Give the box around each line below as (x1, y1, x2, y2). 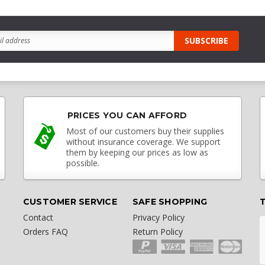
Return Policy (132, 225, 183, 237)
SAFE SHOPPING (132, 196, 208, 207)
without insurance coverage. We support (66, 135, 221, 147)
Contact (22, 211, 53, 223)
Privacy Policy (132, 211, 185, 223)
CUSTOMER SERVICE (22, 196, 117, 207)
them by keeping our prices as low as (66, 146, 208, 158)
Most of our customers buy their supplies (66, 125, 224, 137)
